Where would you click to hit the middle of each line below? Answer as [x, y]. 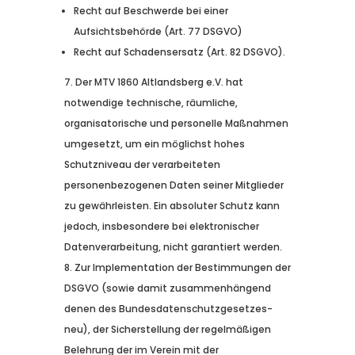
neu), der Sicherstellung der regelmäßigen [167, 330]
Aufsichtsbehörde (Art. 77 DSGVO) [158, 32]
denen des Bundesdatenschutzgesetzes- [168, 309]
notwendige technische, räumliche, [151, 103]
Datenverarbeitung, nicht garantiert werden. [173, 247]
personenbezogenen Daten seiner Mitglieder [174, 185]
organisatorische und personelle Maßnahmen [176, 124]
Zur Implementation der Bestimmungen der [182, 268]
